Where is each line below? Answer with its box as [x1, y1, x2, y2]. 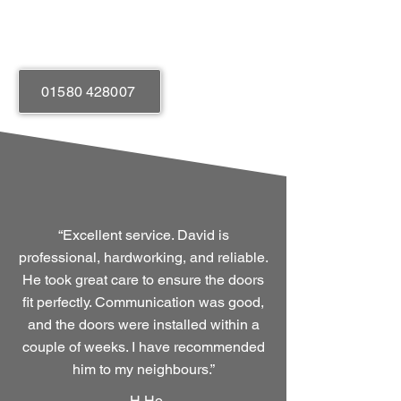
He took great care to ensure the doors [22, 271, 264, 288]
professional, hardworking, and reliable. [18, 249, 269, 266]
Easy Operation [52, 30, 150, 47]
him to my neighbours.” [72, 361, 215, 378]
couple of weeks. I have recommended [21, 338, 265, 355]
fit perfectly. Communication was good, [22, 294, 264, 311]
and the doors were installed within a [27, 316, 260, 333]
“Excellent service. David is [57, 226, 229, 243]
